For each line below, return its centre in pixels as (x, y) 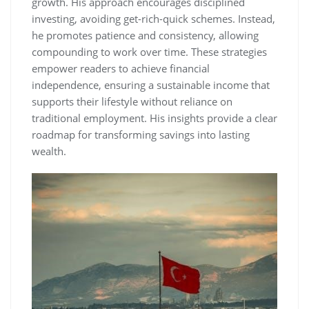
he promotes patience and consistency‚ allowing (145, 36)
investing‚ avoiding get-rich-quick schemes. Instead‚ (153, 19)
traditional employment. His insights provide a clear (154, 118)
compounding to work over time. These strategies (149, 52)
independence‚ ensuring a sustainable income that (151, 85)
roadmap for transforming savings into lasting (141, 135)
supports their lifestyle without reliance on (132, 102)
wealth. (49, 151)
